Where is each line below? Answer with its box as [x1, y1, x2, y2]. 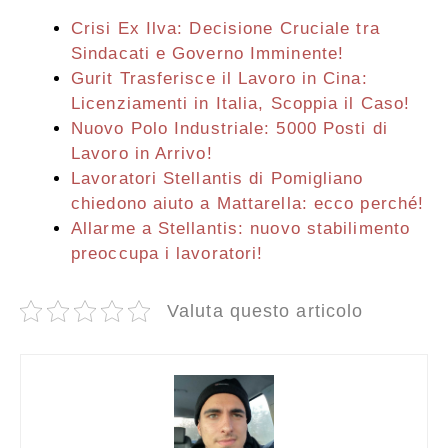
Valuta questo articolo [167, 301, 364, 322]
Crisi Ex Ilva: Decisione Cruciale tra [71, 19, 380, 39]
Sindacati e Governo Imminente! [71, 44, 345, 64]
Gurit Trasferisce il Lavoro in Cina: [71, 69, 368, 89]
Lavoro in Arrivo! [71, 144, 213, 164]
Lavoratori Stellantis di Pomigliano [71, 169, 364, 189]
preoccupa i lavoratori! [71, 244, 264, 264]
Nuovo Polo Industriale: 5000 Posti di [71, 119, 388, 139]
